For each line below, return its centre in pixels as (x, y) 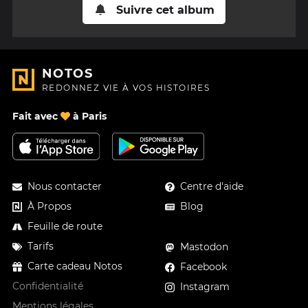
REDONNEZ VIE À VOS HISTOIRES (126, 88)
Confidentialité (48, 286)
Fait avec (36, 117)
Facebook (204, 267)
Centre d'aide (212, 187)
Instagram (205, 287)
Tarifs (41, 246)
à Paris (88, 117)
